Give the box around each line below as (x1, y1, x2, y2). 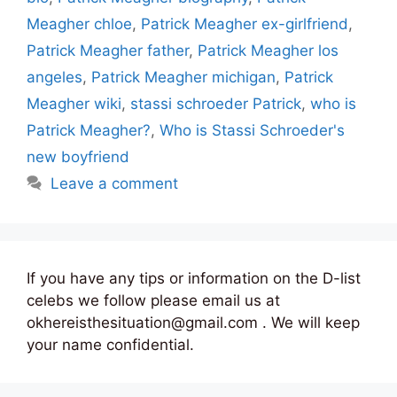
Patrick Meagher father (27, 41, 189, 59)
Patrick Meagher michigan (91, 67, 276, 86)
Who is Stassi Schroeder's (160, 121, 345, 139)
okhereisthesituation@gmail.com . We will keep (27, 313, 360, 331)
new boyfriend (27, 147, 129, 166)
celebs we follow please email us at (27, 291, 280, 309)
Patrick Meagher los (198, 41, 339, 59)
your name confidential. (27, 335, 194, 354)
